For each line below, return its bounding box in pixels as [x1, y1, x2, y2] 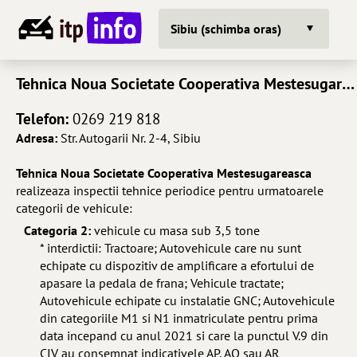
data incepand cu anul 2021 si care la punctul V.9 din [40, 328, 328, 343]
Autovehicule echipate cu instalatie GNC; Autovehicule [40, 292, 335, 308]
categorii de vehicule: [16, 200, 132, 216]
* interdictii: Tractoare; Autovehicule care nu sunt [40, 240, 301, 256]
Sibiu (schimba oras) [171, 20, 281, 37]
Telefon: [16, 108, 69, 128]
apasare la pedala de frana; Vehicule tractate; [40, 275, 284, 291]
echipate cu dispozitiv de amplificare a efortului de [40, 257, 314, 273]
